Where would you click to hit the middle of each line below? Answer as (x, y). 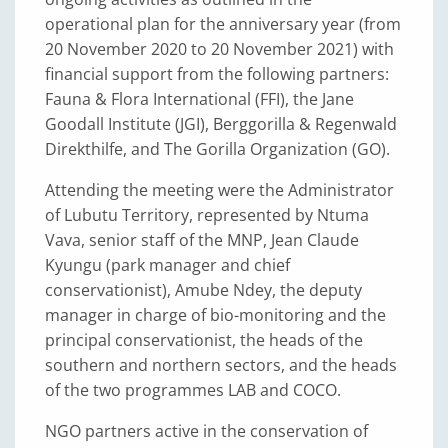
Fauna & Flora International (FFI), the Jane (199, 99)
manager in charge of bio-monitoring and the (215, 315)
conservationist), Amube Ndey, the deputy (203, 290)
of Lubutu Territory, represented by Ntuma (207, 215)
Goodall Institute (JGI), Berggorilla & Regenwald (221, 124)
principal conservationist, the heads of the (204, 340)
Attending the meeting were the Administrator (219, 190)
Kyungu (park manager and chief (167, 265)
